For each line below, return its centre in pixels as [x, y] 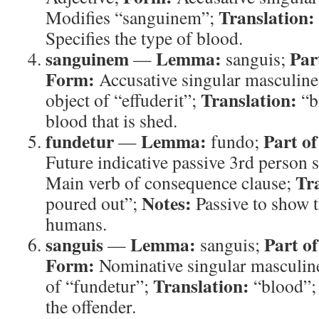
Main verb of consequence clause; [171, 182]
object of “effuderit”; [123, 100]
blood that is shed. [111, 120]
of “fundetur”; [99, 286]
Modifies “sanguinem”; [132, 17]
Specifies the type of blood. [144, 38]
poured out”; [94, 203]
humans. [76, 224]
